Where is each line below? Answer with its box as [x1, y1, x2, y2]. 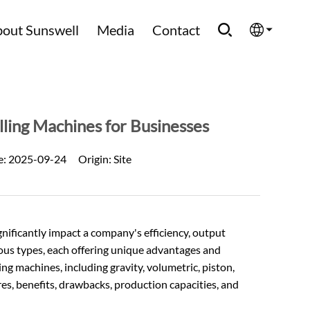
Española [241, 104, 281, 116]
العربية [248, 172, 275, 183]
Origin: [77, 152, 113, 165]
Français [243, 138, 280, 149]
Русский [244, 206, 279, 217]
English [246, 70, 277, 82]
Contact [152, 21, 201, 38]
